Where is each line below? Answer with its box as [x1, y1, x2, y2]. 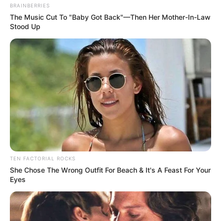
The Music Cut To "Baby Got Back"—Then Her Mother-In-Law [10, 12, 211, 21]
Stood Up [10, 22, 40, 31]
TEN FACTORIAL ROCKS [10, 155, 75, 162]
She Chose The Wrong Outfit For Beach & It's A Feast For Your [10, 166, 211, 175]
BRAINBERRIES [10, 2, 50, 8]
